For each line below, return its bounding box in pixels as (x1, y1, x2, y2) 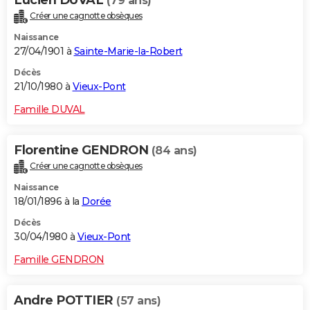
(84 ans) (151, 144, 197, 158)
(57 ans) (116, 293, 161, 307)
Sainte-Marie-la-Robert (73, 45, 183, 58)
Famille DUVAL (14, 103, 85, 116)
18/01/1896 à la (14, 194, 82, 208)
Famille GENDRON (14, 253, 104, 266)
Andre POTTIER (14, 292, 116, 308)
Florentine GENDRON (14, 143, 152, 158)
